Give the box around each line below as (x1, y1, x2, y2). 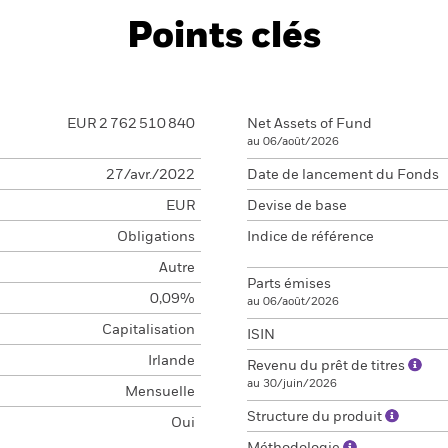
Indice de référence (247, 230, 374, 244)
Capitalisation (101, 323, 195, 337)
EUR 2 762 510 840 (66, 117, 195, 131)
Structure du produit (247, 410, 385, 424)
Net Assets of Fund (247, 117, 372, 131)
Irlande (147, 354, 195, 368)
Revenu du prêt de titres (247, 359, 408, 373)
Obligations (116, 230, 195, 244)
